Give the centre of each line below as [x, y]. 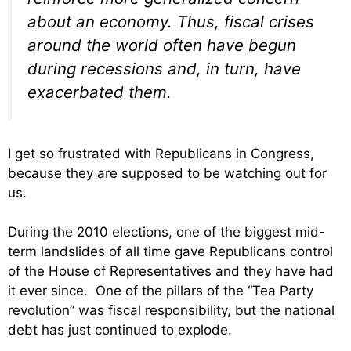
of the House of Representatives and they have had [171, 271]
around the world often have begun [162, 45]
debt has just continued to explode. [120, 330]
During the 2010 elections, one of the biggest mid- [166, 232]
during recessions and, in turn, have [164, 69]
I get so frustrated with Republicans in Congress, [161, 153]
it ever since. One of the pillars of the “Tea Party [161, 291]
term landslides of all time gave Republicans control [170, 252]
